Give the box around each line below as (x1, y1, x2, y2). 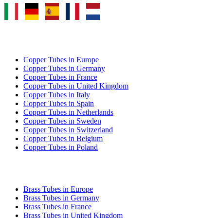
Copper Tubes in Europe (23, 55, 99, 64)
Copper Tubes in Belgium (23, 134, 103, 143)
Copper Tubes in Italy (23, 91, 90, 99)
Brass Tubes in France (23, 202, 91, 211)
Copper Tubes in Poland (23, 143, 98, 152)
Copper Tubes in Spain (23, 99, 94, 108)
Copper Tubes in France (23, 73, 97, 82)
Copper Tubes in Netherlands (23, 108, 113, 117)
